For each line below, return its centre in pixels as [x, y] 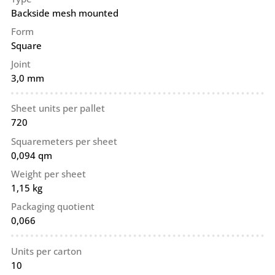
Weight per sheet [48, 174]
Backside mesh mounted [64, 13]
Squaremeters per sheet [64, 141]
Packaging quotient [52, 207]
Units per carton [46, 251]
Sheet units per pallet [58, 108]
